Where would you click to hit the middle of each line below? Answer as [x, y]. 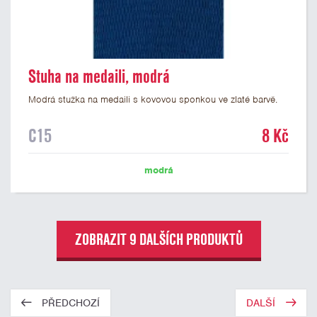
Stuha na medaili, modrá [99, 76]
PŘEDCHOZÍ [71, 303]
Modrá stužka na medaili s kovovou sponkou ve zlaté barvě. [153, 99]
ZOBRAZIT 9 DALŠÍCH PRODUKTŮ [158, 239]
